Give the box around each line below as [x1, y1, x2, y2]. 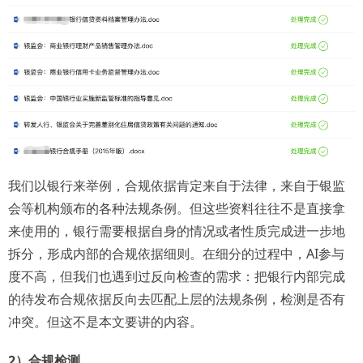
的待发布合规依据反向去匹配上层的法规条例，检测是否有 [8, 289, 345, 308]
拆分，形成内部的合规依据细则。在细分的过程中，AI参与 [8, 244, 344, 263]
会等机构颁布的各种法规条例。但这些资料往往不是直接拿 [8, 199, 345, 217]
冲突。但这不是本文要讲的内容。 [8, 312, 203, 331]
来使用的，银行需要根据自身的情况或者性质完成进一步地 [8, 221, 345, 240]
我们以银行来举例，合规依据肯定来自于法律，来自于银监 [8, 176, 345, 194]
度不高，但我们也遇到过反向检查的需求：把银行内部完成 [8, 267, 345, 285]
